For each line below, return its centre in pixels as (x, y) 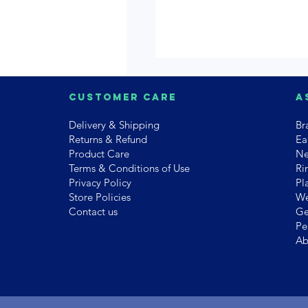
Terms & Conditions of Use (129, 168)
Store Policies (99, 197)
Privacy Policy (100, 183)
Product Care (99, 154)
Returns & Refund (108, 140)
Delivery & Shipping (114, 125)
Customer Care (122, 98)
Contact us (93, 212)
